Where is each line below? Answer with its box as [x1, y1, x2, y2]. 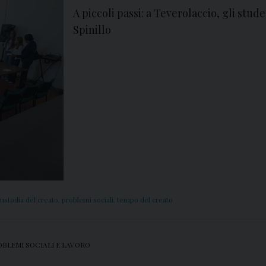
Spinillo [73, 23, 111, 37]
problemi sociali [62, 195, 113, 205]
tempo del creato [117, 195, 173, 205]
